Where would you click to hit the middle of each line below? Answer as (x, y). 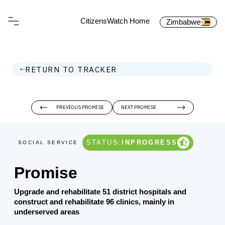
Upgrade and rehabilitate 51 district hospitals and (100, 192)
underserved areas (47, 212)
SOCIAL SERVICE (48, 142)
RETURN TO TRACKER (71, 69)
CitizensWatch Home (115, 21)
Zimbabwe (183, 22)
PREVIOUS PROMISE (80, 107)
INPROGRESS (150, 142)
